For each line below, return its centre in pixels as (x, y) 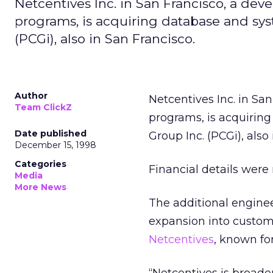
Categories (41, 164)
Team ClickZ (43, 107)
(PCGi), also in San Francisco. (105, 39)
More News (41, 187)
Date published (51, 133)
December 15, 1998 (55, 145)
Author (31, 96)
